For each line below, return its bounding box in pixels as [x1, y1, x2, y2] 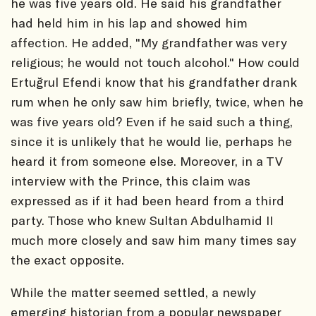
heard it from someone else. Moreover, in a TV [11, 153, 282, 169]
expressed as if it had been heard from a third [11, 193, 284, 209]
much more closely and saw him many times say [11, 232, 296, 248]
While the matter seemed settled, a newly [11, 284, 256, 300]
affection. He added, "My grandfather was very [11, 35, 287, 51]
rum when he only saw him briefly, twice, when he [11, 94, 303, 110]
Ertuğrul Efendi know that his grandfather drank [11, 74, 296, 90]
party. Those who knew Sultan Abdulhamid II [11, 212, 273, 229]
